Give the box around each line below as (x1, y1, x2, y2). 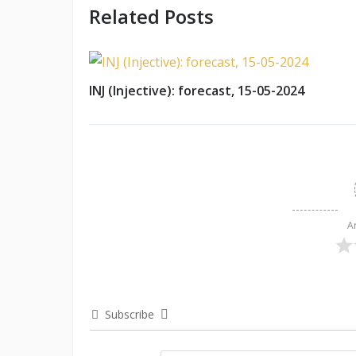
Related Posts (89, 2, 214, 29)
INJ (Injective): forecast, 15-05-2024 (89, 81, 304, 99)
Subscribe (105, 306, 154, 322)
